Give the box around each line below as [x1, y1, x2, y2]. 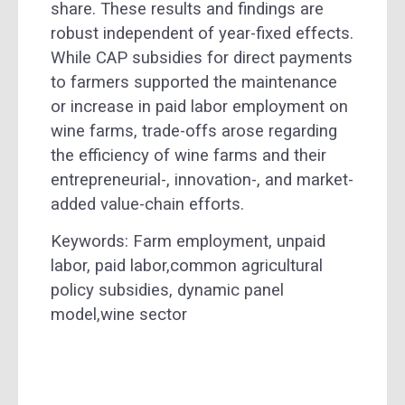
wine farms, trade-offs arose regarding [51, 120, 337, 141]
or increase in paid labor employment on [51, 96, 348, 117]
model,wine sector [51, 305, 187, 325]
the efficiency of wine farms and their [51, 145, 326, 165]
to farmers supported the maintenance [51, 71, 337, 92]
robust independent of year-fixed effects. [51, 23, 353, 43]
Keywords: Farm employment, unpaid [51, 231, 325, 252]
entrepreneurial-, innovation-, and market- [51, 169, 353, 190]
